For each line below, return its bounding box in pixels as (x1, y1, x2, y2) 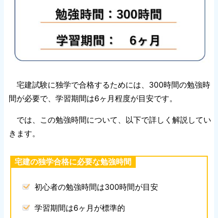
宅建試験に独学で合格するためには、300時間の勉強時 (9, 79, 210, 90)
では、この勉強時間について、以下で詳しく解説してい (9, 114, 211, 125)
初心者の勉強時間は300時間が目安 (35, 182, 159, 192)
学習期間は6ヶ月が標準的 (35, 202, 126, 213)
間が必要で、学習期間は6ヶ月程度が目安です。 (9, 93, 177, 103)
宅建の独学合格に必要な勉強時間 (15, 156, 131, 166)
